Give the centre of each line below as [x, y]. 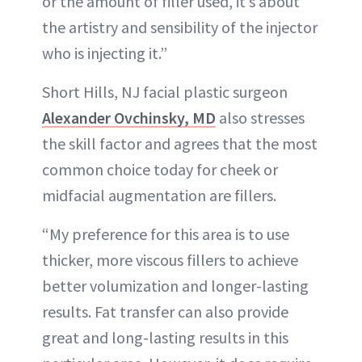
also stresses [260, 118]
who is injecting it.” [105, 53]
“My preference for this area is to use [166, 234]
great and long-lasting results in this [165, 337]
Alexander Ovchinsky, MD [129, 118]
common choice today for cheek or [160, 169]
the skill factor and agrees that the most [180, 143]
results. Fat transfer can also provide [165, 311]
